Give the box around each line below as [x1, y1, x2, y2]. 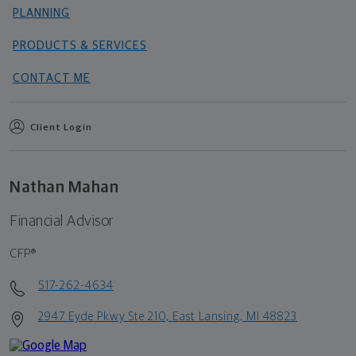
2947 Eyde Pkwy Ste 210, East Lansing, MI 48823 [38, 310, 297, 323]
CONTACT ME [13, 72, 91, 84]
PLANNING [13, 6, 70, 19]
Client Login [30, 122, 92, 133]
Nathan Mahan [10, 178, 118, 195]
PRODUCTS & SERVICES [13, 39, 147, 52]
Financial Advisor [10, 213, 114, 229]
